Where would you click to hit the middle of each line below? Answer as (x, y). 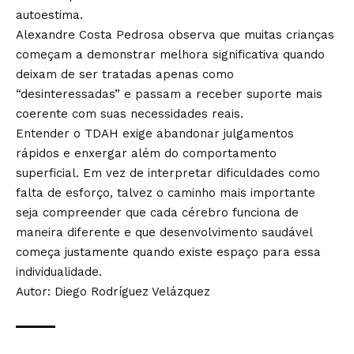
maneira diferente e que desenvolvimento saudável (164, 233)
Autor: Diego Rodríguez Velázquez (113, 292)
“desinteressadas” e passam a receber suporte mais (169, 94)
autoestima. (49, 15)
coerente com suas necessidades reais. (130, 114)
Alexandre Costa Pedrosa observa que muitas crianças (175, 35)
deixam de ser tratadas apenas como (125, 75)
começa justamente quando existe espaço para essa (168, 252)
